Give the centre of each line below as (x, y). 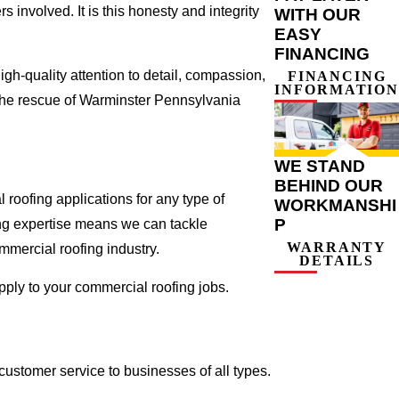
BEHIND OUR (329, 186)
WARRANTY (337, 248)
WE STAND (320, 167)
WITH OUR (318, 15)
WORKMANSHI (336, 206)
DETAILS (337, 261)
